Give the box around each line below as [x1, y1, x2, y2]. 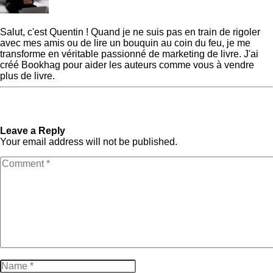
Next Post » [146, 93, 199, 104]
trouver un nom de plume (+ [146, 104, 264, 115]
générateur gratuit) [146, 115, 225, 126]
